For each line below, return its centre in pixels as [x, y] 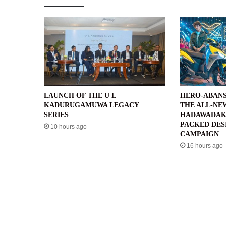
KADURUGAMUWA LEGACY [91, 105]
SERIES [57, 115]
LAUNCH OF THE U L [80, 95]
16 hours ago [205, 146]
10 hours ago [69, 126]
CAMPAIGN [199, 134]
